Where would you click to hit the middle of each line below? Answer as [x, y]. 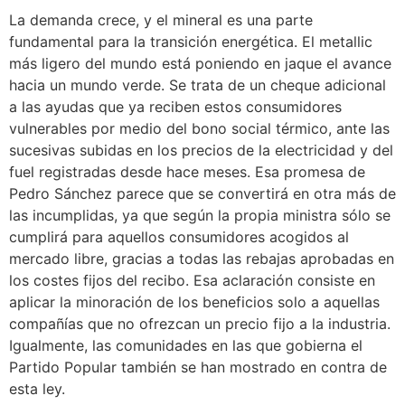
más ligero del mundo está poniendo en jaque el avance [200, 63]
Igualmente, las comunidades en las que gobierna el [186, 345]
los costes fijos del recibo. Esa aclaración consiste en [192, 280]
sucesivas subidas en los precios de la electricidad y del [201, 150]
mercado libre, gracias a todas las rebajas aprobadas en [202, 258]
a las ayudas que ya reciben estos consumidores [175, 106]
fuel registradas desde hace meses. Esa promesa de [187, 171]
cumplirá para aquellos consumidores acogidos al [179, 236]
